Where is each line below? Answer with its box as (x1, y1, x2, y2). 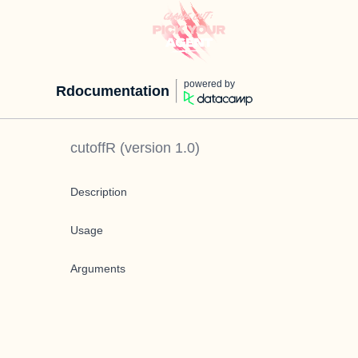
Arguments (70, 262, 125, 275)
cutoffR (70, 140, 116, 156)
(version (116, 140, 175, 156)
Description (70, 185, 127, 198)
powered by (184, 78, 235, 89)
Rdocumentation (56, 83, 169, 99)
